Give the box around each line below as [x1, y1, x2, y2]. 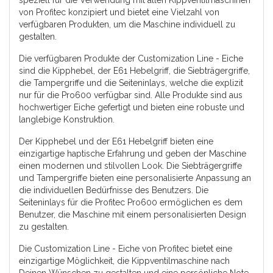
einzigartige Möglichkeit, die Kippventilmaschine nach [19, 255, 230, 266]
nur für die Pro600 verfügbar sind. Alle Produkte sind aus [19, 90, 243, 100]
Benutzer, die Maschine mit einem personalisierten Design [19, 209, 246, 219]
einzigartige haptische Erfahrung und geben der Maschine [19, 148, 246, 158]
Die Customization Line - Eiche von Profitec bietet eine [19, 243, 232, 253]
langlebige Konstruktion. [19, 114, 115, 124]
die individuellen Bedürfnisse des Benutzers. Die [19, 185, 208, 195]
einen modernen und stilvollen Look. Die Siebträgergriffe [19, 160, 242, 171]
